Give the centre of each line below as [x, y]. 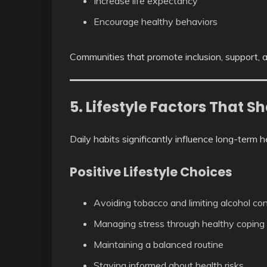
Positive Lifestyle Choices [151, 172]
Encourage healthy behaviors [156, 22]
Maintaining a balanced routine [159, 244]
